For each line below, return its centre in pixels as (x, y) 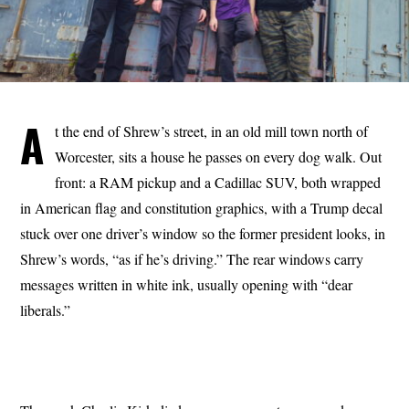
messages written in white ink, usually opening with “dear (187, 284)
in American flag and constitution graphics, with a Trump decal (202, 207)
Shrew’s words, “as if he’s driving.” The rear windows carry (192, 258)
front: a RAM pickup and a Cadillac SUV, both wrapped (218, 182)
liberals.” (46, 309)
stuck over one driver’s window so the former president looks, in (203, 233)
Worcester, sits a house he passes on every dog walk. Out (219, 156)
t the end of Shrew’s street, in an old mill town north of (212, 131)
